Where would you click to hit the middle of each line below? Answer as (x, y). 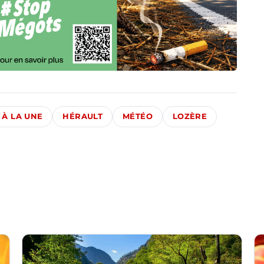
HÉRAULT (83, 117)
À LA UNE (22, 117)
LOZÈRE (190, 117)
